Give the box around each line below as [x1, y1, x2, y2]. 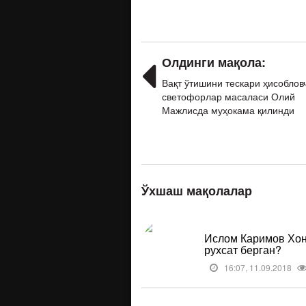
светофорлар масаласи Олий [162, 89, 295, 103]
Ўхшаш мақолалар [141, 184, 252, 198]
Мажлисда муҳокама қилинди [162, 103, 294, 117]
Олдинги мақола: [162, 53, 266, 71]
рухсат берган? [204, 242, 281, 258]
